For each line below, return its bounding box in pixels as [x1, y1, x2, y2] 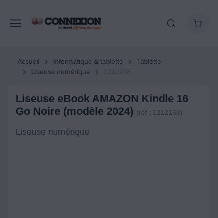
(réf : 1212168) [136, 109, 182, 116]
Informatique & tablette [53, 57, 123, 65]
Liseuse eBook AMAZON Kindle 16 [16, 92, 188, 105]
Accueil [18, 57, 39, 65]
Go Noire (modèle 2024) [16, 105, 136, 117]
